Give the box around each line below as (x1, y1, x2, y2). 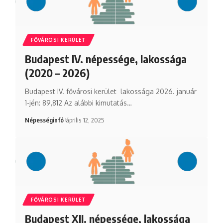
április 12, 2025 (66, 115, 105, 124)
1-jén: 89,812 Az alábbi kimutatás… (24, 98, 132, 107)
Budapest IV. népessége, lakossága (24, 51, 187, 66)
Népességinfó (24, 115, 64, 124)
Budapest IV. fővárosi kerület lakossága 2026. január (24, 87, 197, 96)
